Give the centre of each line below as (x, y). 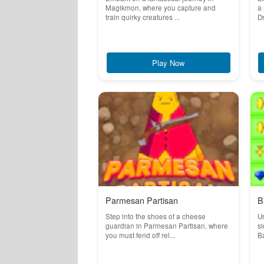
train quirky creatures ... (143, 17)
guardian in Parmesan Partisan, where (167, 226)
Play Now (169, 63)
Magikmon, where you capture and (161, 8)
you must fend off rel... (140, 235)
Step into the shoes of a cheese (156, 216)
